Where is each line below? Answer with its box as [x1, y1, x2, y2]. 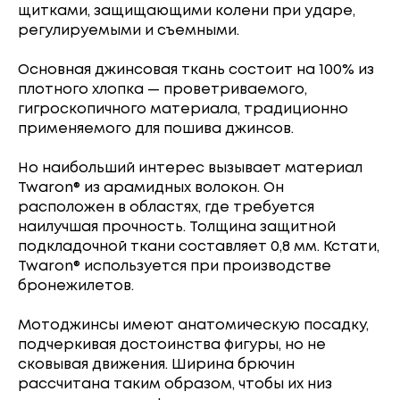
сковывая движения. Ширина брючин [18, 358, 295, 371]
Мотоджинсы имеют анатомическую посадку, [18, 319, 369, 332]
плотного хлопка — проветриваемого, [18, 83, 307, 96]
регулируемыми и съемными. [18, 24, 239, 37]
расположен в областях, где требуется [18, 201, 314, 214]
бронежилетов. [18, 279, 134, 293]
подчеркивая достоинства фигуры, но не [18, 338, 326, 352]
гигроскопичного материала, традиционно [18, 103, 348, 116]
